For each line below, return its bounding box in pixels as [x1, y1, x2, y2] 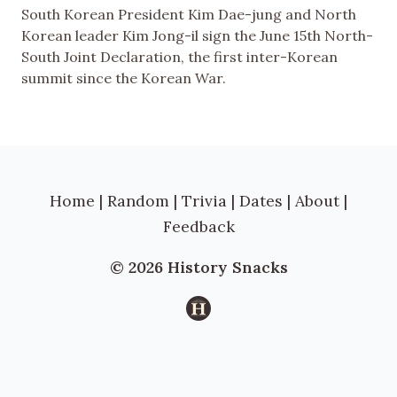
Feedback [162, 215, 235, 237]
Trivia [182, 190, 227, 211]
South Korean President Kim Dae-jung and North [21, 4, 356, 23]
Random [107, 190, 169, 211]
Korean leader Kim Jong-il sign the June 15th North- [21, 26, 373, 44]
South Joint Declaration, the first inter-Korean [21, 47, 338, 66]
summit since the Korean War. [21, 68, 226, 87]
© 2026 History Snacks [109, 257, 288, 278]
